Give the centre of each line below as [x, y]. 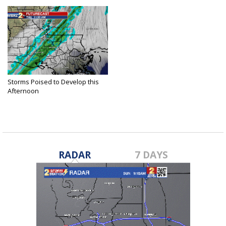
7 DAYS [152, 154]
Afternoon [23, 91]
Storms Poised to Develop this [53, 81]
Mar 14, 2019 [24, 98]
